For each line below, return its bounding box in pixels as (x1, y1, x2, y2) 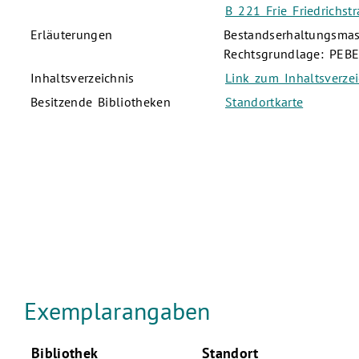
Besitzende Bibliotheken (30, 94, 171, 111)
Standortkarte (225, 94, 304, 111)
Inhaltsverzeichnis (30, 70, 135, 87)
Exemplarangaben (24, 294, 211, 326)
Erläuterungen (30, 26, 113, 43)
